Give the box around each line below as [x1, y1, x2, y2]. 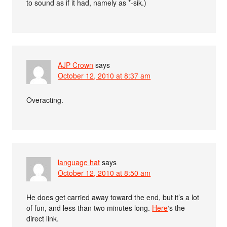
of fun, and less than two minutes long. [26, 202, 153, 213]
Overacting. [26, 94, 64, 105]
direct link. [26, 213, 59, 223]
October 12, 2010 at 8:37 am [58, 70, 151, 81]
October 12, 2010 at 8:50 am [58, 167, 151, 178]
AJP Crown [58, 59, 94, 70]
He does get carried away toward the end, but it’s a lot [26, 192, 200, 202]
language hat [58, 157, 100, 167]
